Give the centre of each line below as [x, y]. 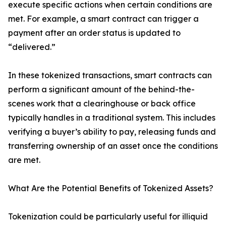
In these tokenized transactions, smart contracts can [110, 75]
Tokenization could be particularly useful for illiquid [108, 217]
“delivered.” [32, 47]
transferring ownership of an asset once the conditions [113, 146]
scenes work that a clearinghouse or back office [102, 104]
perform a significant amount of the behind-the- [101, 90]
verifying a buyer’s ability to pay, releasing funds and [112, 132]
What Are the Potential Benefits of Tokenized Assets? [111, 188]
